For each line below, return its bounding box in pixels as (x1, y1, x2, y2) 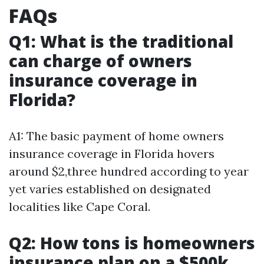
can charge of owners (9, 49, 192, 72)
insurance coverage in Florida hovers (9, 146, 214, 161)
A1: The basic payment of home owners (9, 128, 224, 143)
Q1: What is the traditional (9, 30, 233, 52)
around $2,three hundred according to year (9, 164, 249, 179)
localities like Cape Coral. (9, 199, 150, 214)
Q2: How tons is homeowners (9, 232, 255, 254)
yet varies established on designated (9, 181, 211, 196)
